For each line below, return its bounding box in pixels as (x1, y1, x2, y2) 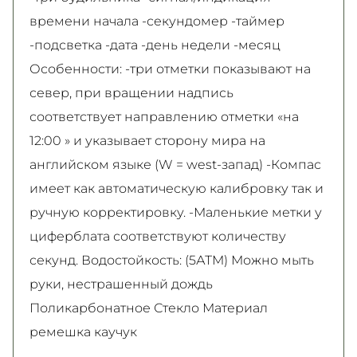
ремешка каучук (29, 323, 137, 339)
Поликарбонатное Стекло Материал (29, 299, 268, 316)
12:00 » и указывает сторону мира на (29, 131, 265, 148)
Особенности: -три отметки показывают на (29, 60, 311, 76)
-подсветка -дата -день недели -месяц (29, 36, 280, 53)
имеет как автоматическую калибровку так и (29, 179, 324, 196)
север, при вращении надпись (29, 84, 233, 100)
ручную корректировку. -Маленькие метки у (29, 203, 322, 220)
